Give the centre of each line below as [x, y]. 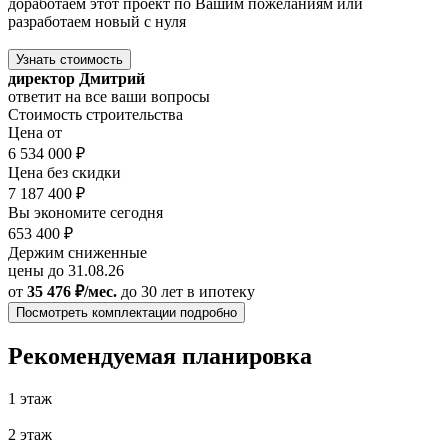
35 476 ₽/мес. [72, 292]
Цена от [35, 133]
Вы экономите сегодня [85, 213]
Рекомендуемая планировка [160, 356]
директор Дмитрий [76, 79]
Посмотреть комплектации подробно [126, 313]
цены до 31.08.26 [66, 271]
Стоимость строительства [95, 115]
